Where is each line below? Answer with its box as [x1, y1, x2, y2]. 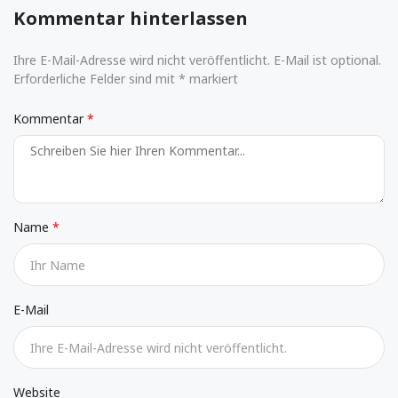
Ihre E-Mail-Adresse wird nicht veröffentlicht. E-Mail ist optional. [13, 52, 381, 69]
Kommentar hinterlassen [13, 6, 248, 31]
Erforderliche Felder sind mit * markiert [13, 70, 238, 88]
